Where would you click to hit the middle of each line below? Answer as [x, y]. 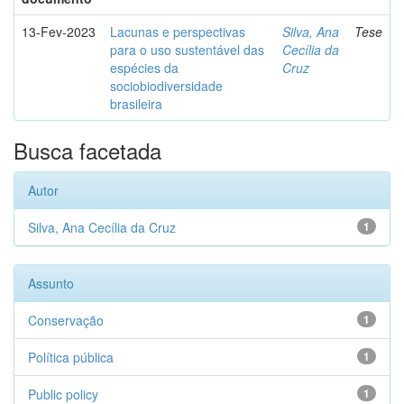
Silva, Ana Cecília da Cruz [102, 227]
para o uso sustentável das [187, 50]
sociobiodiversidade [166, 86]
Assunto [51, 283]
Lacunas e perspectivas [178, 32]
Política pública [71, 357]
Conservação [66, 320]
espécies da [144, 68]
